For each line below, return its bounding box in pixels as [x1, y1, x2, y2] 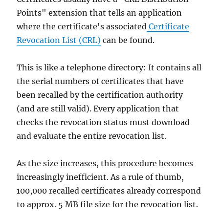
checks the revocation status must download [17, 117, 190, 127]
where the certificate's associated [17, 21, 147, 31]
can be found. [101, 35, 155, 45]
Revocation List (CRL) [17, 35, 101, 45]
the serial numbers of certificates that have [17, 76, 184, 86]
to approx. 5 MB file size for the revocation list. [17, 199, 198, 209]
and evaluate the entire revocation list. [17, 131, 167, 141]
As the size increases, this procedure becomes [17, 158, 194, 168]
